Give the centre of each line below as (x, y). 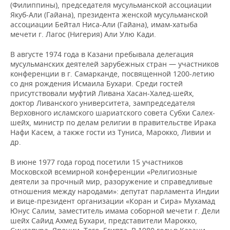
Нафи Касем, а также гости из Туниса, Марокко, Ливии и (111, 132)
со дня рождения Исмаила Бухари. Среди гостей (97, 83)
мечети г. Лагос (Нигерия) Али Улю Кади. (83, 34)
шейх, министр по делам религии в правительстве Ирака (113, 122)
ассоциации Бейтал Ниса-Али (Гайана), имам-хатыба (104, 24)
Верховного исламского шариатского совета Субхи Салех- (113, 113)
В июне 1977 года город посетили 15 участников (97, 162)
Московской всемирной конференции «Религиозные (104, 172)
